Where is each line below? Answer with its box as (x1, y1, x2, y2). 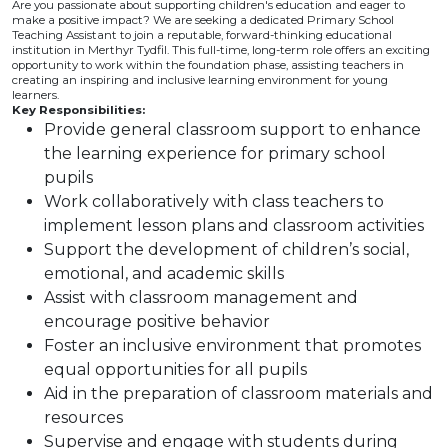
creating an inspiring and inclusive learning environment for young (12, 73, 388, 87)
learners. (12, 88, 59, 102)
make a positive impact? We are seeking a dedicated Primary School (12, 13, 394, 27)
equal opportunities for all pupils (44, 360, 307, 379)
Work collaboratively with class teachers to (44, 192, 384, 211)
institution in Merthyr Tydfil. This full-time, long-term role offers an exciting (12, 43, 430, 57)
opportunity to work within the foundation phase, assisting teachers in (12, 58, 404, 72)
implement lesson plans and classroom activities (44, 216, 424, 235)
